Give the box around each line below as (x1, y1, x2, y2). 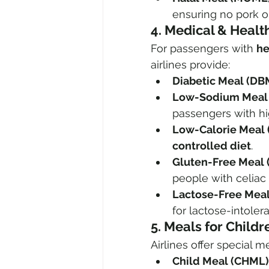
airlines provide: (151, 58, 230, 71)
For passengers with (151, 42, 256, 55)
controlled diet (172, 139, 251, 153)
